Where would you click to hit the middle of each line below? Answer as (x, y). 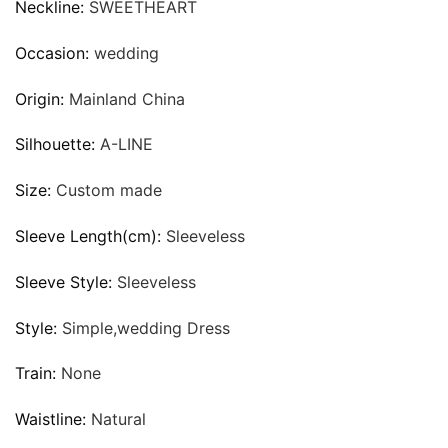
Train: (38, 373)
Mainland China (127, 98)
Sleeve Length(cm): (90, 235)
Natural (118, 419)
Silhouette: (57, 144)
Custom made (109, 190)
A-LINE (126, 144)
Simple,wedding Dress (146, 327)
